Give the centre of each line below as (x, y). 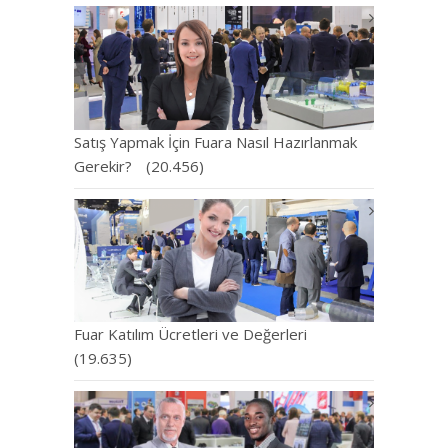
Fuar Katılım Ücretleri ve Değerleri (190, 334)
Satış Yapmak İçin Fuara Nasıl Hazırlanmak (215, 141)
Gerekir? (103, 165)
